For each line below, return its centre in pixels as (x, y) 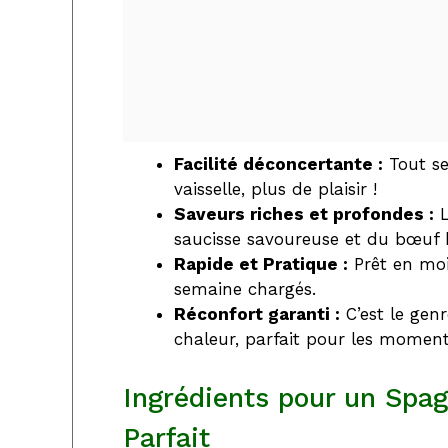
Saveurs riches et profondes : (304, 214)
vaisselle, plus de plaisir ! (275, 189)
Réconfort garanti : (257, 314)
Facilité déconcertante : (278, 164)
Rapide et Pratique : (261, 264)
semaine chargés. (245, 289)
